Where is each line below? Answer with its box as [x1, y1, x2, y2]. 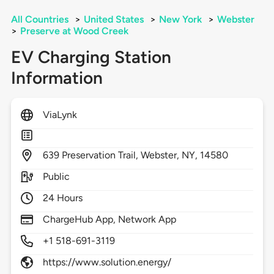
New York [158, 13, 202, 26]
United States [83, 13, 144, 26]
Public [42, 171, 70, 183]
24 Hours [42, 192, 83, 204]
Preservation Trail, [61, 149, 141, 161]
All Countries [10, 13, 68, 26]
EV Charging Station [10, 46, 171, 68]
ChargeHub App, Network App [42, 213, 177, 226]
